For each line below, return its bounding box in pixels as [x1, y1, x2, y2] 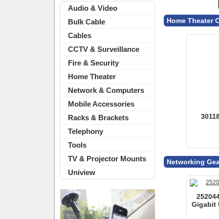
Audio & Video [68, 4, 117, 12]
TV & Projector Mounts [68, 154, 146, 163]
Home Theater [68, 72, 116, 81]
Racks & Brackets [68, 113, 129, 122]
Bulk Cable [68, 18, 105, 26]
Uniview [68, 168, 95, 176]
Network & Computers [68, 86, 144, 94]
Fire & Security [68, 59, 119, 67]
